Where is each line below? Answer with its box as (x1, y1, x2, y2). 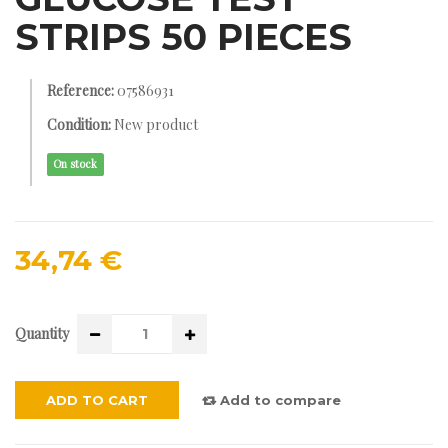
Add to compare (216, 392, 341, 409)
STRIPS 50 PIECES (15, 15, 352, 59)
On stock (53, 157, 98, 171)
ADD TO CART (46, 392, 148, 409)
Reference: (47, 81, 114, 100)
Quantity (15, 324, 69, 344)
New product (114, 115, 198, 134)
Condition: (47, 115, 111, 134)
